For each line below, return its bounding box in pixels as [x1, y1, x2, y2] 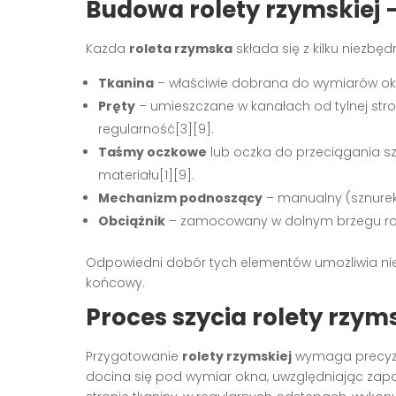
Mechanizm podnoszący [98, 188, 263, 207]
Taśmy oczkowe [98, 142, 207, 161]
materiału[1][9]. [98, 165, 194, 184]
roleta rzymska [129, 39, 232, 57]
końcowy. [86, 273, 145, 292]
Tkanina [98, 73, 154, 92]
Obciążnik [98, 211, 165, 230]
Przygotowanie [86, 346, 182, 365]
